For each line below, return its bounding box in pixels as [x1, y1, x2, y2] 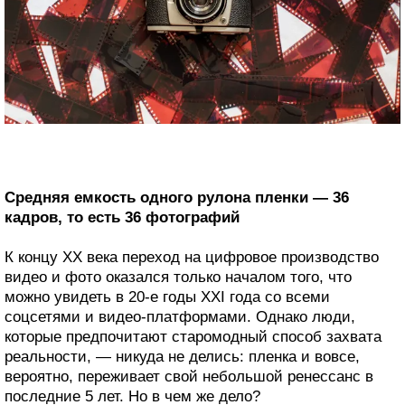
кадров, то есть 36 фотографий [5, 209, 240, 227]
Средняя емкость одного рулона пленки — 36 [5, 189, 349, 207]
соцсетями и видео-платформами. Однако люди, [5, 308, 355, 326]
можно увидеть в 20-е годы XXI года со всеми [5, 288, 330, 306]
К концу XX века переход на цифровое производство [5, 249, 379, 267]
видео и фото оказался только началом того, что [5, 268, 352, 287]
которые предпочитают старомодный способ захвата [5, 328, 381, 346]
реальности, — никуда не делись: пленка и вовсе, [5, 348, 360, 366]
